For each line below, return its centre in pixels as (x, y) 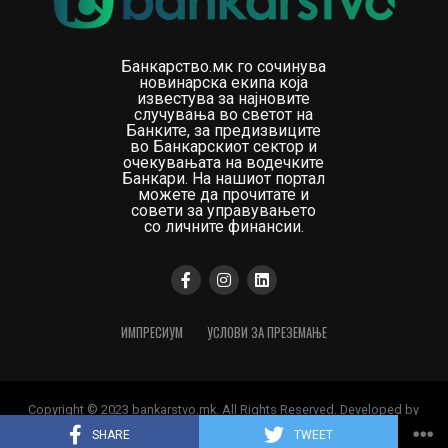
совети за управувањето (224, 211)
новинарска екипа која (224, 83)
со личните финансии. (223, 227)
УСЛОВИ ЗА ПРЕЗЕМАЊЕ (266, 333)
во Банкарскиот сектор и (224, 147)
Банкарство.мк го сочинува (224, 67)
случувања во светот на (224, 115)
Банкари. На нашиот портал (224, 179)
